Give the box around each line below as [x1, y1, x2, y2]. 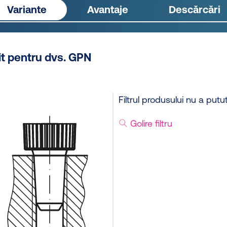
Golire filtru [128, 118, 172, 129]
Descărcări [168, 4, 220, 15]
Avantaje [87, 4, 128, 15]
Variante [7, 4, 47, 15]
